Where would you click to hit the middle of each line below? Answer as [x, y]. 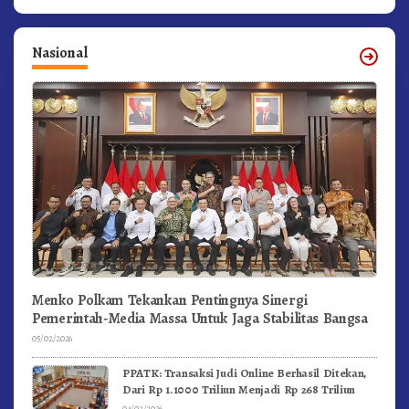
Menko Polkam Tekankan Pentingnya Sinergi [170, 301]
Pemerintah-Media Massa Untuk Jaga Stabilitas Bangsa [200, 319]
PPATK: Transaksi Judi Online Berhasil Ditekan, [245, 373]
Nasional [60, 52]
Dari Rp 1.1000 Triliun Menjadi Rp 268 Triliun [239, 390]
